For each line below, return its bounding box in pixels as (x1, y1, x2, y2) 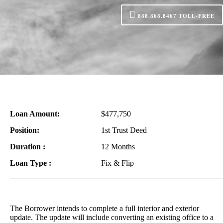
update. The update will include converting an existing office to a (9, 213, 214, 222)
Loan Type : (9, 159, 51, 167)
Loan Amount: (9, 110, 60, 118)
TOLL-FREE (179, 13, 215, 19)
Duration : (9, 142, 45, 151)
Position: (9, 126, 39, 134)
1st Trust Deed (101, 126, 147, 134)
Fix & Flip (101, 159, 134, 167)
